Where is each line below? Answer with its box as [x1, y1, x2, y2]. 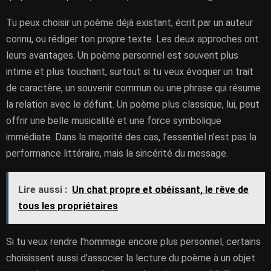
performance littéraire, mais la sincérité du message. [6, 148, 228, 159]
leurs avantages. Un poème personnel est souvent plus [6, 50, 238, 61]
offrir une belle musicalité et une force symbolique [6, 115, 221, 126]
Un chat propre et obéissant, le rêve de [72, 184, 249, 195]
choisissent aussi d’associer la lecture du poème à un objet [6, 252, 255, 264]
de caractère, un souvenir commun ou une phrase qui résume [6, 82, 261, 94]
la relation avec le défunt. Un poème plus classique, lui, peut [6, 99, 260, 110]
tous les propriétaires [18, 200, 118, 212]
